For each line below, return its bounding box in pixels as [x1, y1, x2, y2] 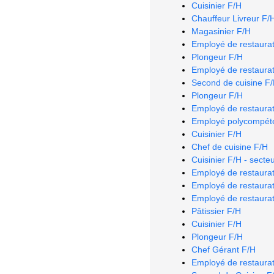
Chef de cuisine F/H [191, 141, 268, 152]
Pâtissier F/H [191, 206, 241, 216]
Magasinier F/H [191, 26, 251, 36]
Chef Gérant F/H [191, 244, 256, 254]
